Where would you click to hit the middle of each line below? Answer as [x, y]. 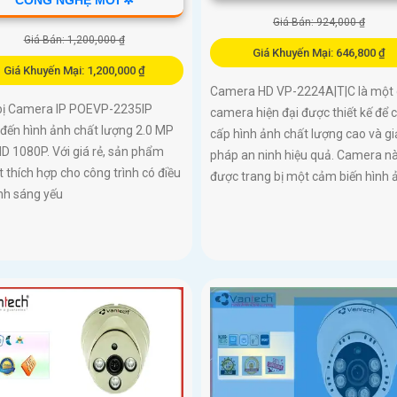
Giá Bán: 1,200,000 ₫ [74, 39]
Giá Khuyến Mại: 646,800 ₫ [319, 52]
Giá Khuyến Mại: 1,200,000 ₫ [74, 70]
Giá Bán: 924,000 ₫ [319, 22]
